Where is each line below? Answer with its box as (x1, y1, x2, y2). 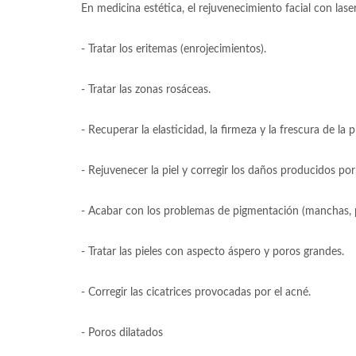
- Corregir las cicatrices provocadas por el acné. (81, 287, 314, 298)
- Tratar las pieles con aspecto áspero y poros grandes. (81, 246, 344, 257)
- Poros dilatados (81, 327, 163, 339)
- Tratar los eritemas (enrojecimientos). (81, 44, 269, 55)
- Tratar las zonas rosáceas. (81, 84, 211, 95)
